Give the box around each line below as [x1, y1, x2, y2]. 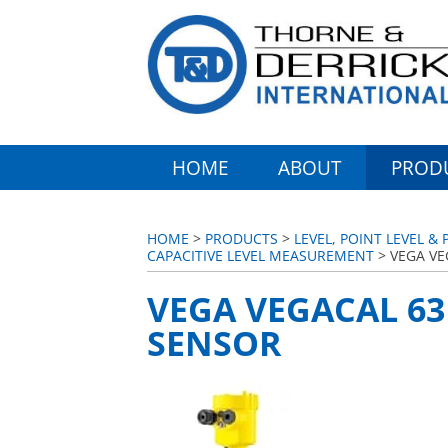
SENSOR [147, 319, 281, 366]
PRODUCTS [205, 229, 278, 248]
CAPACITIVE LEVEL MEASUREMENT [147, 246, 374, 265]
